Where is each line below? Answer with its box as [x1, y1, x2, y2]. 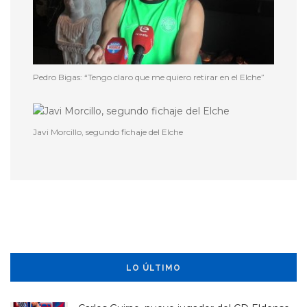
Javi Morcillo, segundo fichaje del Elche [33, 127, 183, 138]
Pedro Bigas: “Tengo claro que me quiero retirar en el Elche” [33, 72, 265, 83]
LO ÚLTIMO [126, 263, 181, 273]
